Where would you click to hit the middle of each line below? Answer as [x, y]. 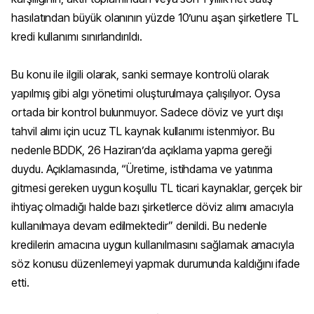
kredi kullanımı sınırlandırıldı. [77, 37]
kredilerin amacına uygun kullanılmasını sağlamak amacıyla [153, 245]
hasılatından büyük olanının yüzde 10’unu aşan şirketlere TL [155, 18]
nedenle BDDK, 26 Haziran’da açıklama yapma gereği [142, 150]
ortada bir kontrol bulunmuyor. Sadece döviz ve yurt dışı [148, 112]
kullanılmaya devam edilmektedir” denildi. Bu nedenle [139, 226]
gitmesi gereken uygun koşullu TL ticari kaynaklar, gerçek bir [157, 188]
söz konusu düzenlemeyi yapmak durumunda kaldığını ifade [156, 264]
